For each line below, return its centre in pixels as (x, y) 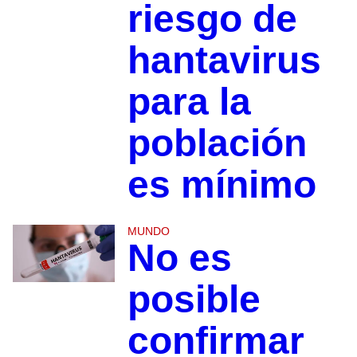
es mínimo (222, 185)
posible (194, 300)
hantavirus (224, 61)
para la (189, 102)
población (217, 143)
